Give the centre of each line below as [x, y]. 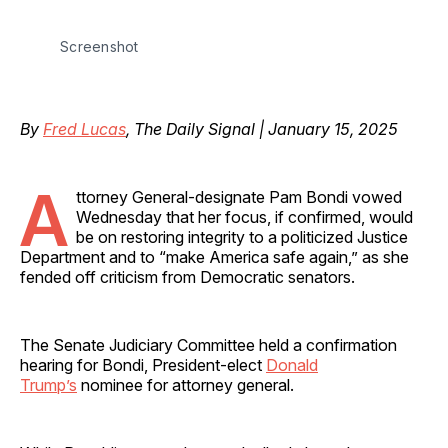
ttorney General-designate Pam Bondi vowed [239, 196]
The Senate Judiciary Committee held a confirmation [208, 344]
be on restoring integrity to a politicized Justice [242, 236]
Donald [292, 364]
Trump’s [48, 384]
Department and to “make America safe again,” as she [214, 256]
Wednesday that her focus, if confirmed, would [244, 216]
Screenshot [99, 46]
